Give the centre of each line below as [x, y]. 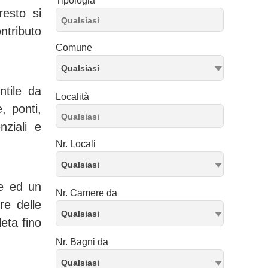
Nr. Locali [76, 144]
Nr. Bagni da [82, 242]
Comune [74, 48]
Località [72, 97]
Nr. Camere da [86, 193]
